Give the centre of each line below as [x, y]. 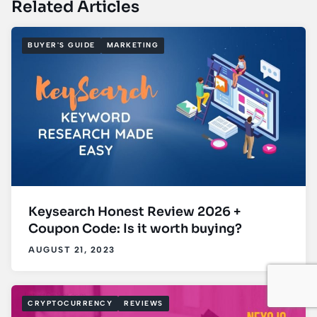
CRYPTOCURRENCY [70, 303]
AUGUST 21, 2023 [72, 249]
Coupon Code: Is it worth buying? [135, 228]
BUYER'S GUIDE [62, 45]
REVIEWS [144, 303]
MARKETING [132, 45]
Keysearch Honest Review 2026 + [134, 211]
